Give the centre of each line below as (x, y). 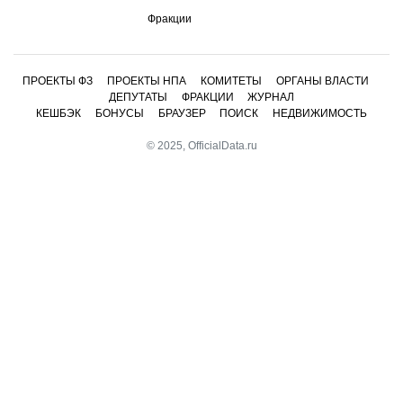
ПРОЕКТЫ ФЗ (58, 81)
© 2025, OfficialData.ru (201, 145)
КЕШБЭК (58, 113)
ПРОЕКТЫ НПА (147, 81)
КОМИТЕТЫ (231, 81)
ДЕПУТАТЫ (138, 97)
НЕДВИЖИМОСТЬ (320, 113)
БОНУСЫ (119, 113)
